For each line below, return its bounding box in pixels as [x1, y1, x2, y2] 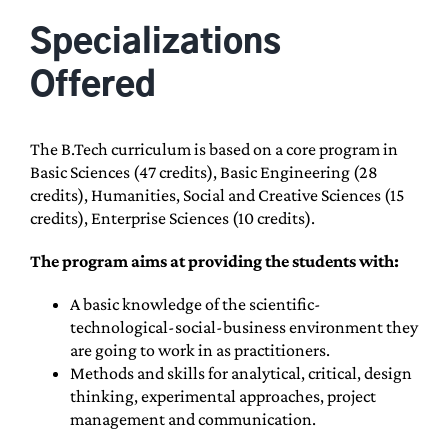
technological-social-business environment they [69, 316, 418, 337]
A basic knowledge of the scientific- [69, 293, 321, 314]
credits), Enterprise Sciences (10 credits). [29, 207, 315, 228]
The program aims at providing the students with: [29, 250, 399, 271]
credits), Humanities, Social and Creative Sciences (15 [29, 184, 404, 205]
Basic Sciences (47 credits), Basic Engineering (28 [29, 161, 378, 182]
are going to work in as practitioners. [69, 339, 330, 360]
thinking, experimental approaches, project [69, 385, 376, 406]
